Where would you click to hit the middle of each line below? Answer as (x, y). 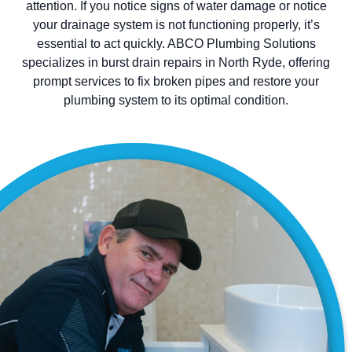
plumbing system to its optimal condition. (176, 101)
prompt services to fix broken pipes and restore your (176, 82)
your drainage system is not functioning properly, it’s (176, 25)
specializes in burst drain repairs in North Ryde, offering (176, 63)
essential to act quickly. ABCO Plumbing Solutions (176, 44)
